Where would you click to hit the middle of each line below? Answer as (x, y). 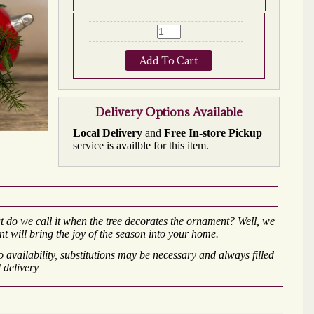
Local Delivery (107, 133)
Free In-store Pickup (213, 133)
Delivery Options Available (169, 112)
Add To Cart (169, 61)
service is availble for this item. (141, 145)
